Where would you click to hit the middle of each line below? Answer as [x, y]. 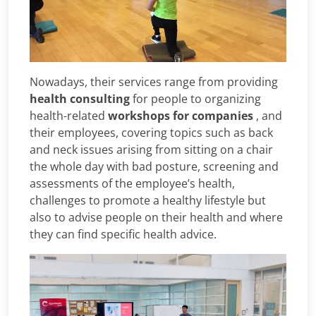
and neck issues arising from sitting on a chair [151, 149]
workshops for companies [181, 115]
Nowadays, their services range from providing [154, 81]
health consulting [80, 98]
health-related [69, 115]
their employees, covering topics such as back [151, 132]
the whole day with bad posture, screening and [154, 166]
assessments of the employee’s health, [132, 183]
